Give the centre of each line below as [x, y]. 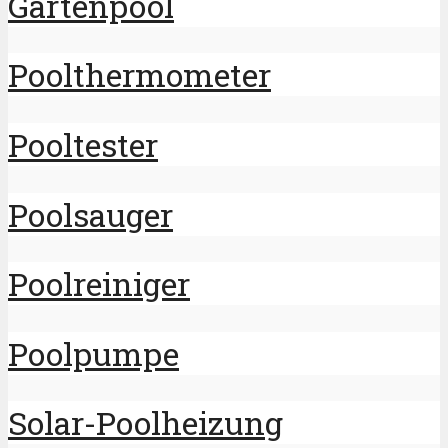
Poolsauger [90, 214]
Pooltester [83, 144]
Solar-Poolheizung [145, 423]
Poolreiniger [99, 284]
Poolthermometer [139, 75]
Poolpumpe [93, 353]
